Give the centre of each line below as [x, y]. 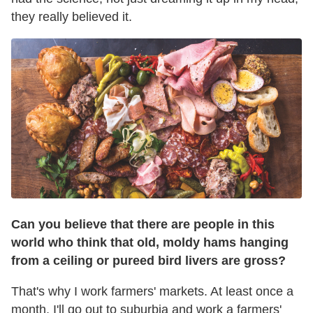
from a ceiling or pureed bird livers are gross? [148, 261]
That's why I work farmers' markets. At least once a [152, 292]
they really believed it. [72, 16]
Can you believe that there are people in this [143, 225]
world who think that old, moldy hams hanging [150, 243]
